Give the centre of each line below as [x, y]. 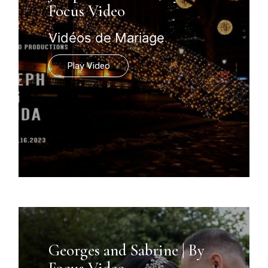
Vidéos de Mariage [107, 37]
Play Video [89, 66]
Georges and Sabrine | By [127, 250]
